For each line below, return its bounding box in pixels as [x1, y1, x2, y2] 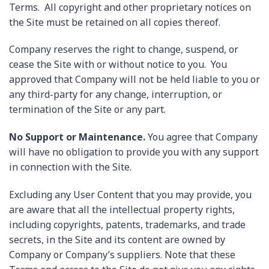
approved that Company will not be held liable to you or [9, 73, 260, 86]
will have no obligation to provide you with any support [9, 145, 259, 159]
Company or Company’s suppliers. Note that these [9, 247, 235, 261]
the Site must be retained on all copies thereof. [9, 15, 220, 29]
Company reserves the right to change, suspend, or [9, 43, 238, 56]
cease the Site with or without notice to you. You [9, 58, 227, 71]
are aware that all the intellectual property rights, [9, 202, 235, 216]
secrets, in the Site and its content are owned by [9, 232, 225, 246]
